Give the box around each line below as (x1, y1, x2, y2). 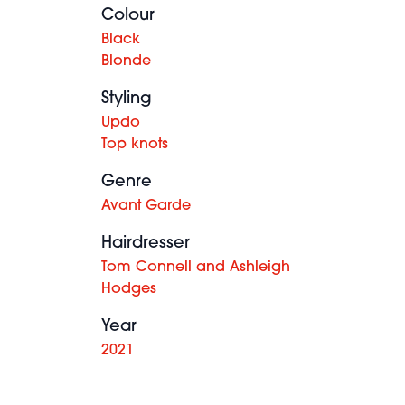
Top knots (101, 137, 168, 152)
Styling (101, 90, 152, 108)
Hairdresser (101, 235, 190, 252)
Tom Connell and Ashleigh (101, 260, 290, 275)
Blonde (101, 54, 151, 69)
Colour (101, 7, 155, 24)
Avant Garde (101, 199, 191, 213)
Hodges (101, 282, 156, 297)
